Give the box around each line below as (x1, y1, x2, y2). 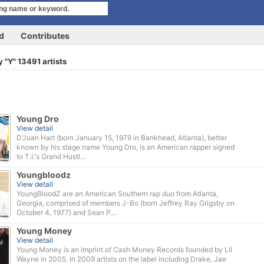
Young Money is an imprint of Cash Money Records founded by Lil (16, 245, 232, 254)
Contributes (21, 31, 70, 41)
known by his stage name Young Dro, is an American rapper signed (16, 143, 235, 151)
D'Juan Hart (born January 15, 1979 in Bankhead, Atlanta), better (16, 133, 227, 142)
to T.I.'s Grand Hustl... (16, 152, 85, 161)
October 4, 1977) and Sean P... (16, 208, 116, 217)
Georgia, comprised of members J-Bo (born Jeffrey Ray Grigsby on (16, 199, 235, 207)
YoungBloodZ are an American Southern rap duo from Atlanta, (16, 189, 218, 198)
